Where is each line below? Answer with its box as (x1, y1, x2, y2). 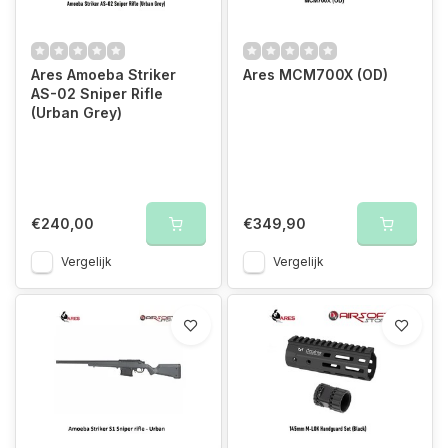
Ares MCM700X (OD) (242, 65, 388, 83)
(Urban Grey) (31, 103, 122, 121)
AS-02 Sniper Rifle (31, 84, 163, 102)
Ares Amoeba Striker (31, 65, 176, 83)
